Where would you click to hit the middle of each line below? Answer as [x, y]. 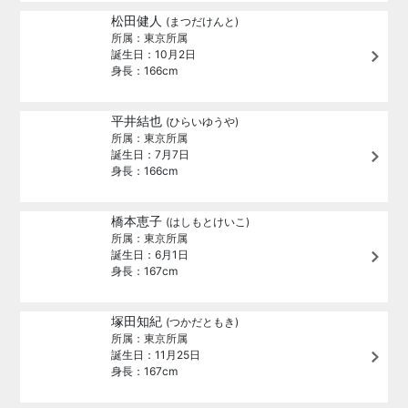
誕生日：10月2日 [154, 54]
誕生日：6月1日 [150, 255]
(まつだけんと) [203, 21]
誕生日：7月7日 [151, 154]
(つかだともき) [203, 322]
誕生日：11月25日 [156, 355]
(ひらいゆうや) [203, 122]
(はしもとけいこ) [208, 222]
